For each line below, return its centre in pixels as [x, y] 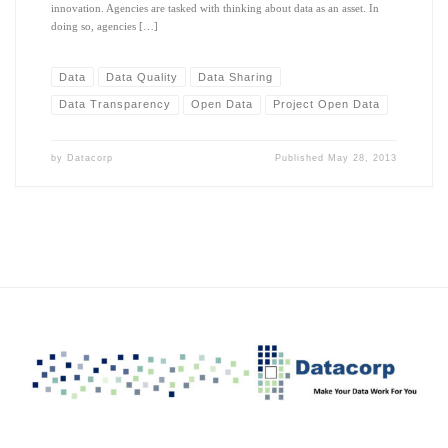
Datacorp [89, 158]
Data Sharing [235, 76]
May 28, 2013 [363, 158]
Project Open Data [326, 104]
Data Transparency [115, 104]
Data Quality [141, 76]
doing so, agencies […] [104, 26]
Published [302, 158]
